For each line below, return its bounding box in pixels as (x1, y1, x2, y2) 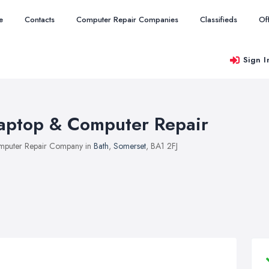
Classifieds (200, 14, 237, 25)
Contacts (25, 14, 55, 25)
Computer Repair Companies (76, 14, 178, 25)
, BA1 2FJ (146, 140, 178, 152)
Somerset (113, 140, 146, 152)
